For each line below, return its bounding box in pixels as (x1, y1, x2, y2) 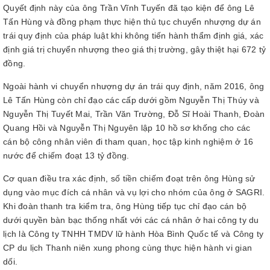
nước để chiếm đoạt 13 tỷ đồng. (3, 151, 130, 160)
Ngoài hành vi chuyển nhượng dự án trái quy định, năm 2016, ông (3, 81, 265, 91)
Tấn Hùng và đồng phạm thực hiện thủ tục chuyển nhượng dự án (3, 17, 261, 27)
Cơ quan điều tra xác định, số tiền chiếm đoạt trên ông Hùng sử (3, 174, 256, 183)
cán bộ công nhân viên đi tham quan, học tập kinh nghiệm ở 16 (3, 137, 253, 146)
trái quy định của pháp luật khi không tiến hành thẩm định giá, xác (3, 31, 264, 40)
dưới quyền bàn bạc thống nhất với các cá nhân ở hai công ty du (3, 215, 259, 225)
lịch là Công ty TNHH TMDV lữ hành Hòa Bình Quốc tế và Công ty (3, 229, 264, 239)
